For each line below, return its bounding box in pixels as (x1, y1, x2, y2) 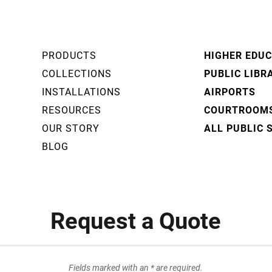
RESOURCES (41, 103, 101, 116)
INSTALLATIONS (41, 85, 121, 98)
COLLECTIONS (41, 67, 112, 80)
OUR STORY (41, 121, 100, 134)
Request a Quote (50, 205, 222, 235)
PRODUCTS (41, 49, 97, 61)
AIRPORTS (204, 85, 256, 98)
